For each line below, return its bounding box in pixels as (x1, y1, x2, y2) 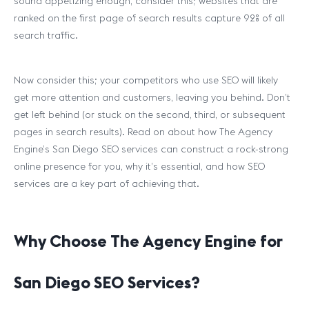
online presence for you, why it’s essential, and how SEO (14, 160, 265, 172)
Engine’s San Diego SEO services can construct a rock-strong (14, 143, 288, 155)
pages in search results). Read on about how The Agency (14, 126, 272, 138)
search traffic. (14, 29, 81, 41)
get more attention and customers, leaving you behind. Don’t (14, 91, 290, 103)
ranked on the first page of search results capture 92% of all (14, 12, 285, 24)
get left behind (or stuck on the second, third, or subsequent (14, 108, 286, 121)
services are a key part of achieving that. (14, 177, 199, 190)
